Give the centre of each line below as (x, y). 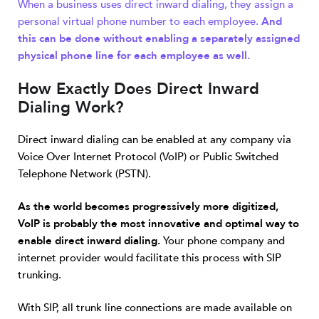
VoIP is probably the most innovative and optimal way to (158, 224)
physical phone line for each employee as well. (134, 56)
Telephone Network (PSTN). (84, 174)
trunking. (40, 275)
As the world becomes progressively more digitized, (148, 206)
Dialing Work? (70, 108)
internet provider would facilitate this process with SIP (150, 258)
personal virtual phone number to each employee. (140, 21)
